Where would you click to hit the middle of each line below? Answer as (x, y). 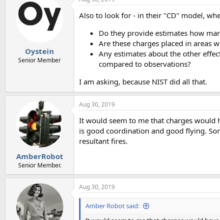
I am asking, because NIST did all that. (143, 81)
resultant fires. (103, 141)
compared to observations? (145, 64)
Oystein (40, 51)
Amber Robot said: (112, 206)
